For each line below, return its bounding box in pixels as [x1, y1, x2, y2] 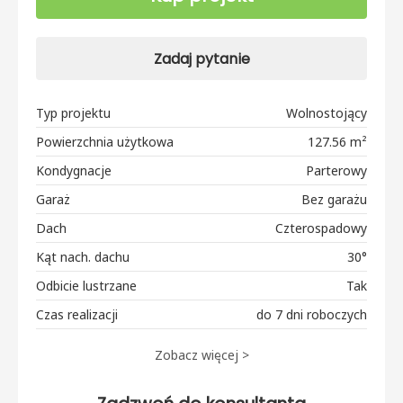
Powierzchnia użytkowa [36, 132, 174, 150]
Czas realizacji [36, 305, 118, 323]
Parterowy [306, 161, 367, 179]
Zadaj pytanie [153, 48, 250, 69]
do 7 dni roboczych [256, 305, 367, 323]
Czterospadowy [275, 219, 367, 237]
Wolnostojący [286, 103, 367, 121]
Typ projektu [36, 103, 111, 121]
